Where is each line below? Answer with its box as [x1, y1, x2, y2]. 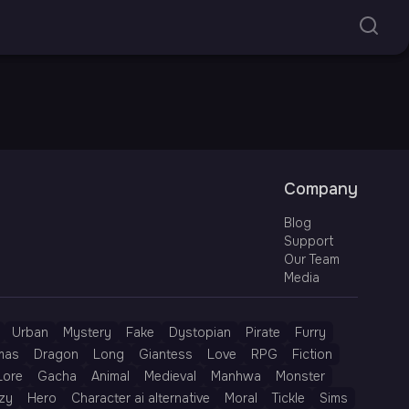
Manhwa [211, 368, 261, 384]
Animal [91, 368, 130, 384]
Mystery [63, 324, 111, 341]
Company [284, 179, 358, 199]
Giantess [139, 346, 193, 362]
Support [284, 233, 333, 249]
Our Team [284, 251, 340, 267]
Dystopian [169, 324, 231, 341]
